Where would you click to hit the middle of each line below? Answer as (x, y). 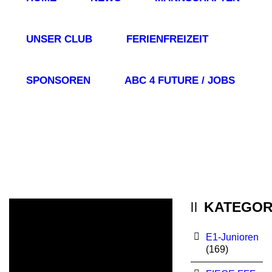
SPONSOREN (58, 80)
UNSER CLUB (59, 39)
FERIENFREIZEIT (167, 39)
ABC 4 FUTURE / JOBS (180, 80)
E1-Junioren (232, 237)
